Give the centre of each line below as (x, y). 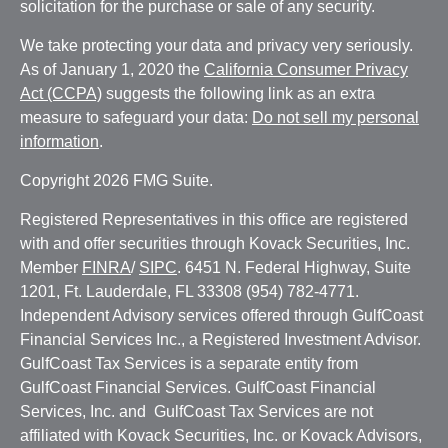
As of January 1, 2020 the (112, 69)
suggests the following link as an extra (238, 93)
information (59, 141)
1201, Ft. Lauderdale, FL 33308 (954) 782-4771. (189, 291)
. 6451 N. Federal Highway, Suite (294, 267)
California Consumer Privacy (306, 69)
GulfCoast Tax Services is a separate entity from (189, 363)
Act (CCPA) (61, 93)
